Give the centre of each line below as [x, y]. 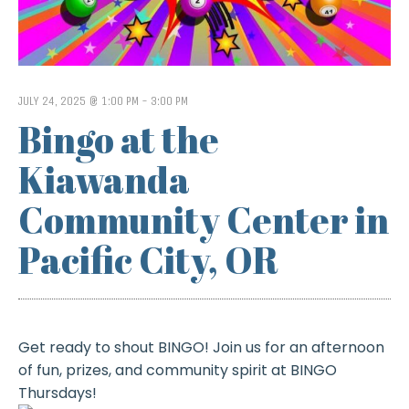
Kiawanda [104, 180]
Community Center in [203, 220]
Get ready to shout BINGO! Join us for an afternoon [201, 348]
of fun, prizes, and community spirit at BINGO [177, 371]
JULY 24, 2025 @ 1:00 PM [78, 100]
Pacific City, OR [148, 261]
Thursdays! [57, 393]
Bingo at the [118, 140]
